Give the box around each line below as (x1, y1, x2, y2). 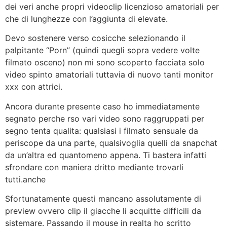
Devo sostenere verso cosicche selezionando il (5, 33, 185, 44)
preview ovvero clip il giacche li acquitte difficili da (5, 206, 201, 216)
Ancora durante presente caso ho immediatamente (5, 101, 200, 111)
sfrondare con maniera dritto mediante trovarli (5, 162, 183, 172)
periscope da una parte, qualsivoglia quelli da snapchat (5, 137, 217, 148)
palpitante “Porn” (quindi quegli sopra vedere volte (5, 45, 200, 56)
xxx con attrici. (5, 82, 62, 92)
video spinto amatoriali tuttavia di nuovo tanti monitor (5, 69, 213, 80)
